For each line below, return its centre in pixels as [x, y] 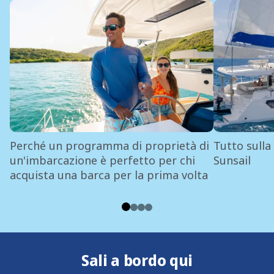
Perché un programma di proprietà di [109, 145]
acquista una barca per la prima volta [109, 175]
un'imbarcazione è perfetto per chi [102, 160]
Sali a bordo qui [137, 260]
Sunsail [232, 160]
